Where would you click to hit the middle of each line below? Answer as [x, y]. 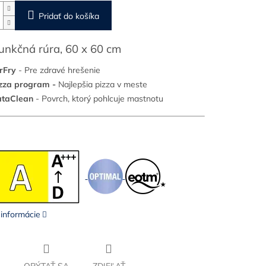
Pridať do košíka [69, 16]
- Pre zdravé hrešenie [59, 70]
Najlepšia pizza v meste [102, 85]
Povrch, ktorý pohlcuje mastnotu [102, 99]
